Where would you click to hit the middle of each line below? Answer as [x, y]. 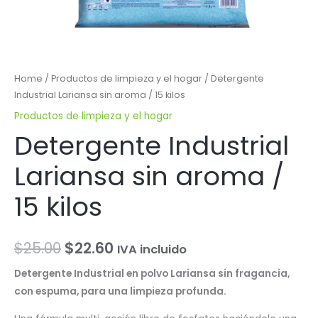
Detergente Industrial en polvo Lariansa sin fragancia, [152, 274]
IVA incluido [152, 250]
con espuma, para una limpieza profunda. [120, 292]
